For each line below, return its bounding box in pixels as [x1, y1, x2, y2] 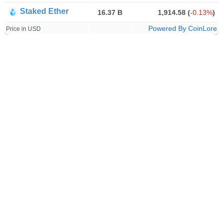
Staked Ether [19, 7, 69, 15]
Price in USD [5, 25, 41, 32]
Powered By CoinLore [148, 24, 217, 32]
